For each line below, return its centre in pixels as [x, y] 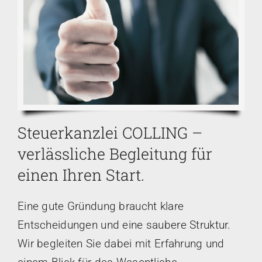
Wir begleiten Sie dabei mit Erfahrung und [121, 244]
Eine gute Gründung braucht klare [101, 206]
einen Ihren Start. [81, 175]
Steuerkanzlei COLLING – [110, 132]
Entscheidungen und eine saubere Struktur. [124, 225]
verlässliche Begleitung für [115, 154]
